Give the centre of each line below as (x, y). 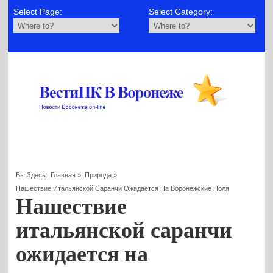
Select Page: (37, 12)
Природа (98, 175)
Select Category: (181, 12)
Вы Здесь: (32, 175)
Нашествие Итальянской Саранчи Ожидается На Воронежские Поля (123, 188)
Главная (63, 175)
